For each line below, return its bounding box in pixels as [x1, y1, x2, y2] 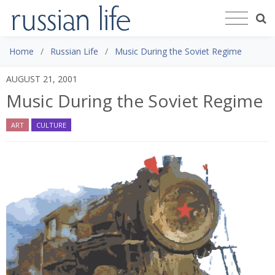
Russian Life [50, 45, 98, 57]
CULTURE [36, 120, 66, 130]
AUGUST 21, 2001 [6, 72, 77, 85]
